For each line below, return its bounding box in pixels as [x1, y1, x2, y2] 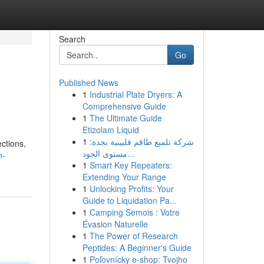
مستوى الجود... [127, 147, 134, 159]
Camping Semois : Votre [89, 206, 180, 218]
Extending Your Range [82, 171, 166, 183]
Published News [58, 77, 118, 88]
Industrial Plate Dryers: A [89, 88, 182, 100]
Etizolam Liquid [82, 124, 139, 136]
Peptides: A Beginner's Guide [82, 242, 192, 253]
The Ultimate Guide [89, 112, 162, 124]
